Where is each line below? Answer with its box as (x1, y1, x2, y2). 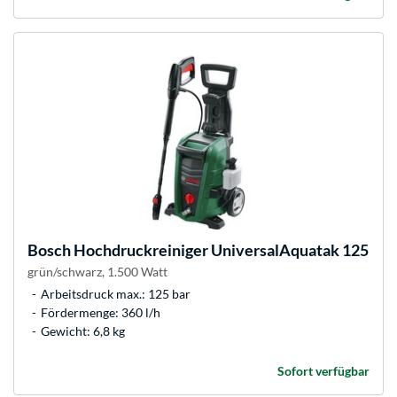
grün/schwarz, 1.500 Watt (27, 264, 167, 280)
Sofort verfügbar (277, 363, 370, 379)
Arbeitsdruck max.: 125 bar (41, 286, 191, 302)
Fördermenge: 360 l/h (41, 305, 160, 321)
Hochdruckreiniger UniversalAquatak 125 (71, 240, 369, 261)
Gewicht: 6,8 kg (41, 323, 125, 339)
